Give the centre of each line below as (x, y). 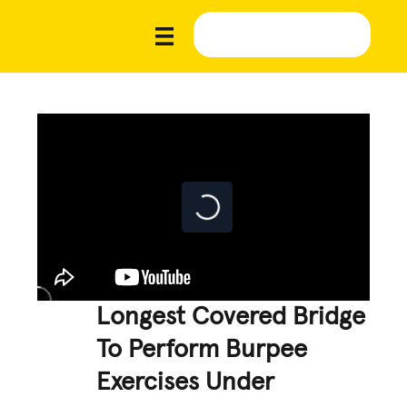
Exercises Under (186, 382)
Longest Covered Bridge (231, 317)
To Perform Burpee (202, 349)
